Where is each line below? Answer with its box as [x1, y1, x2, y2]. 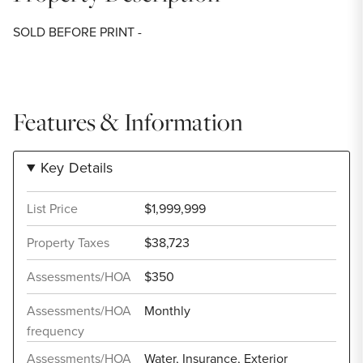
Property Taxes [27, 233, 109, 252]
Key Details [40, 156, 113, 178]
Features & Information [13, 105, 244, 139]
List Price [27, 199, 78, 218]
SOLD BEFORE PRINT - [13, 22, 142, 41]
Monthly [144, 301, 190, 320]
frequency [27, 321, 84, 340]
